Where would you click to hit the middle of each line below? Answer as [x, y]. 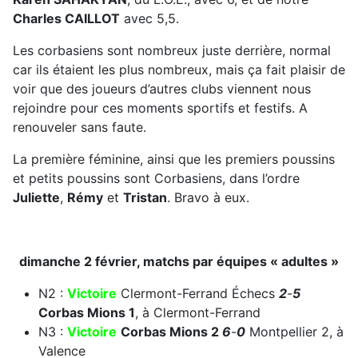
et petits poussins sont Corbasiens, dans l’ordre [156, 179]
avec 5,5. [149, 19]
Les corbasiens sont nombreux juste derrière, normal [172, 51]
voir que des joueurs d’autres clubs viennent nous [162, 89]
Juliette [36, 198]
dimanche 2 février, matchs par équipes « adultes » [179, 262]
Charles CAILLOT [66, 19]
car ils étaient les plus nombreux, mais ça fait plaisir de [179, 70]
